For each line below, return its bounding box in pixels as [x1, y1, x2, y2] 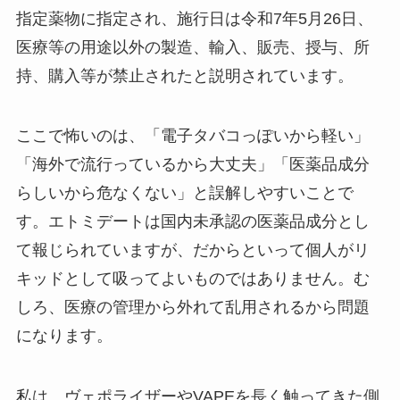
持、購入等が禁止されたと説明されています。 [15, 66, 354, 85]
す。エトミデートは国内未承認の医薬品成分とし [15, 212, 370, 231]
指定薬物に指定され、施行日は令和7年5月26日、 [15, 9, 373, 28]
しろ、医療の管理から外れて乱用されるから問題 [15, 298, 370, 317]
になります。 [15, 327, 112, 346]
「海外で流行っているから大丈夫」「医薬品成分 [15, 155, 370, 174]
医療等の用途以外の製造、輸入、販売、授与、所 [15, 37, 370, 56]
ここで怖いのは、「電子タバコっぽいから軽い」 [15, 127, 370, 146]
